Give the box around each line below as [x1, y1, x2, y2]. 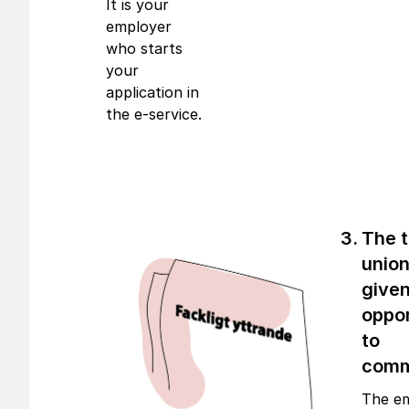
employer [106, 17, 172, 36]
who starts [106, 39, 183, 58]
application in [106, 83, 199, 101]
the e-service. [106, 105, 202, 123]
